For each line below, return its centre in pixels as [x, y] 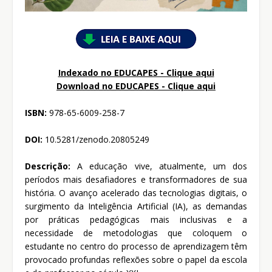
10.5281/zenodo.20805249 [96, 140]
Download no [86, 86]
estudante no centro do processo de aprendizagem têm [136, 246]
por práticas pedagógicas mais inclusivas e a [136, 220]
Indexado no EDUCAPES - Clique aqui [136, 73]
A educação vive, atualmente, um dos [159, 166]
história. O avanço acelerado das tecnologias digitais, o [136, 193]
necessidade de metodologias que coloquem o [136, 233]
